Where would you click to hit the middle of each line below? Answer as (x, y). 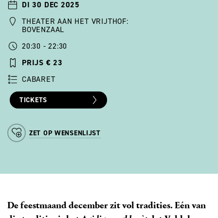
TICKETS (33, 100)
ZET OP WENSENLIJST (65, 133)
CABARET (39, 79)
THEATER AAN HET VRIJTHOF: (75, 21)
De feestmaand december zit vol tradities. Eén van (107, 205)
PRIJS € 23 (42, 62)
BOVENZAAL (43, 29)
